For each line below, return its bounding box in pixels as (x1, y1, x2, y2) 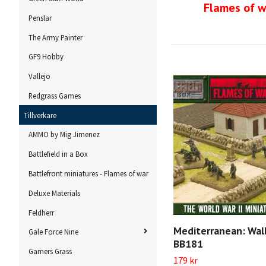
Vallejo (28, 71, 50, 81)
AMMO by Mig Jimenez (28, 129, 100, 140)
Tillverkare (24, 110, 56, 120)
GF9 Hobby (28, 52, 64, 62)
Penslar (28, 12, 52, 23)
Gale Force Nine (28, 227, 78, 237)
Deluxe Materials (28, 188, 80, 198)
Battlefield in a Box (28, 149, 88, 159)
